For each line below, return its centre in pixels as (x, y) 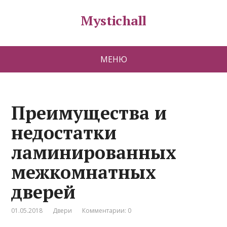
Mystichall (113, 20)
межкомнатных (84, 172)
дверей (44, 192)
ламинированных (94, 152)
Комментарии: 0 (107, 211)
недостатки (64, 133)
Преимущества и (89, 113)
